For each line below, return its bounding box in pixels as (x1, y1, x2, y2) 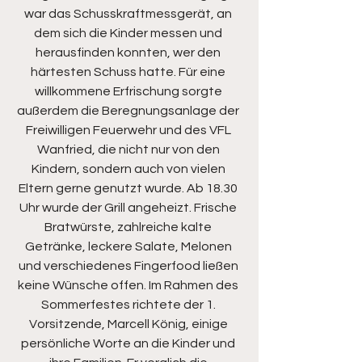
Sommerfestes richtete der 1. (40, 298, 218, 312)
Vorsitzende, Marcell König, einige (28, 318, 230, 331)
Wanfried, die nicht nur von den (36, 143, 222, 157)
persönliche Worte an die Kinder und (21, 337, 238, 351)
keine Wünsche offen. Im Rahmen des (18, 279, 241, 293)
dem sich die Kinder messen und (34, 27, 225, 40)
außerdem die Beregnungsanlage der (17, 104, 242, 118)
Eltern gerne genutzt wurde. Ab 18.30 (19, 182, 240, 196)
